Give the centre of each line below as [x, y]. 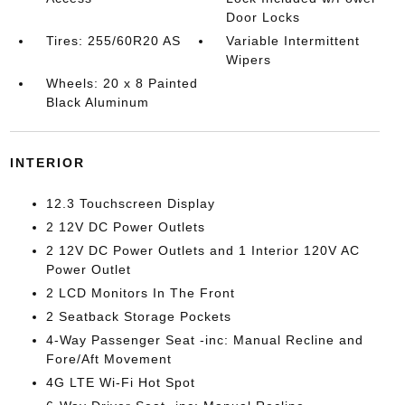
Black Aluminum [97, 102]
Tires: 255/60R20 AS [113, 41]
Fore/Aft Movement [108, 359]
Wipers [249, 60]
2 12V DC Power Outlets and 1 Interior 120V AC [202, 250]
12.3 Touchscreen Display [130, 203]
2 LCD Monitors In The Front [140, 293]
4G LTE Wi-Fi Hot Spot [120, 382]
